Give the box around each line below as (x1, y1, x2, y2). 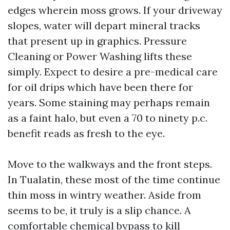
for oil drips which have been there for (8, 81, 193, 93)
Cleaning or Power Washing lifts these (8, 50, 192, 63)
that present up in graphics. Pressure (8, 34, 187, 47)
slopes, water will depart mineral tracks (8, 19, 200, 32)
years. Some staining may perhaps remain (8, 96, 210, 109)
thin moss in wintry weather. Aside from (8, 188, 201, 201)
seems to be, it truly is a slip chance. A (8, 204, 191, 217)
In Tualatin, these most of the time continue (8, 173, 220, 186)
